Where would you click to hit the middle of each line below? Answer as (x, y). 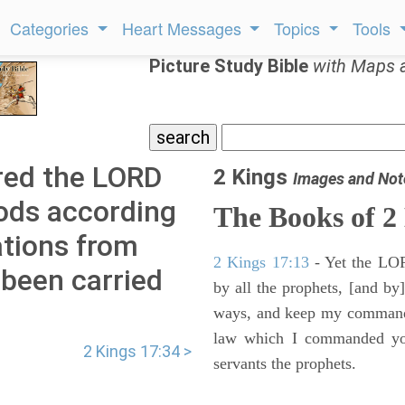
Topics (300, 28)
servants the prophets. (285, 363)
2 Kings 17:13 (261, 262)
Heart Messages (184, 28)
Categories (52, 28)
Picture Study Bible (231, 66)
